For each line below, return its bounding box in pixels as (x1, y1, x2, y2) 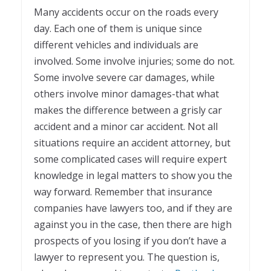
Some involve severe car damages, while (34, 70, 215, 84)
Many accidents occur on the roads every (34, 5, 218, 19)
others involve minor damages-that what (34, 87, 219, 100)
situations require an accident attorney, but (34, 135, 230, 149)
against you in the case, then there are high (34, 217, 232, 231)
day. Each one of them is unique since (34, 21, 202, 35)
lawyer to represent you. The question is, (34, 250, 220, 264)
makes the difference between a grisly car (34, 103, 222, 117)
